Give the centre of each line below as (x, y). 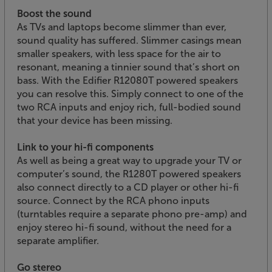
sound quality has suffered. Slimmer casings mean (129, 41)
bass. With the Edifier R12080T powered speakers (127, 81)
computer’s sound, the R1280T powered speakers (129, 174)
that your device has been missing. (95, 121)
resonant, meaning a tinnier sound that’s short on (128, 67)
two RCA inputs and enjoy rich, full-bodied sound (129, 107)
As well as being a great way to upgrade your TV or (129, 161)
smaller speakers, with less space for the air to (119, 54)
